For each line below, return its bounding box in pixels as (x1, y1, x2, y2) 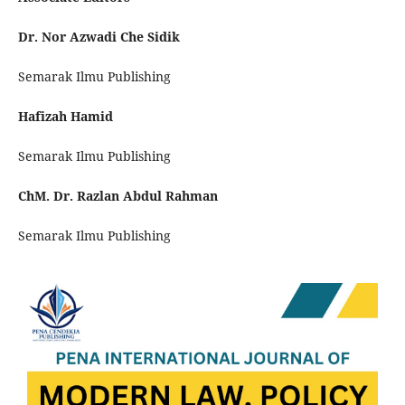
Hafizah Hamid (17, 108, 113, 126)
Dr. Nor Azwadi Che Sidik (17, 28, 184, 46)
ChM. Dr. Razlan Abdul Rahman (17, 187, 218, 205)
